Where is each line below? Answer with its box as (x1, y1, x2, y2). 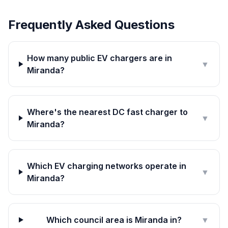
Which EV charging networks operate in (26, 161, 186, 171)
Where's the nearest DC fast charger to (26, 107, 188, 117)
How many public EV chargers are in (27, 53, 173, 63)
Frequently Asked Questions (8, 17, 175, 32)
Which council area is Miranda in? (46, 215, 182, 225)
